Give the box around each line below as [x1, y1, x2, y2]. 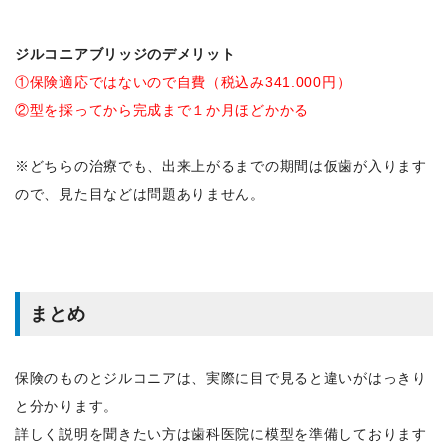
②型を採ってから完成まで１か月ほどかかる [15, 101, 309, 118]
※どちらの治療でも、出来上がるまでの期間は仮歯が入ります [15, 157, 427, 174]
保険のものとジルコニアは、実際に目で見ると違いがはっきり [15, 369, 427, 386]
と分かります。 [15, 397, 118, 414]
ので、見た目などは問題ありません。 [15, 185, 265, 202]
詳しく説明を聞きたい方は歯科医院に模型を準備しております [15, 425, 427, 442]
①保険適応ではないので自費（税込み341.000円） [15, 73, 352, 90]
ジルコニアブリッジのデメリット [15, 45, 236, 62]
